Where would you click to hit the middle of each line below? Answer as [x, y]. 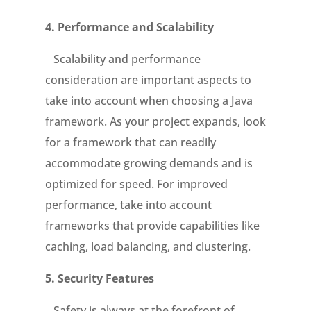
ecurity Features [109, 278]
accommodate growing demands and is [149, 163]
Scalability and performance [123, 59]
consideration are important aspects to [148, 80]
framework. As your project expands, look [155, 121]
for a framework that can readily [130, 142]
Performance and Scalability [135, 27]
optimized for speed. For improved [136, 184]
